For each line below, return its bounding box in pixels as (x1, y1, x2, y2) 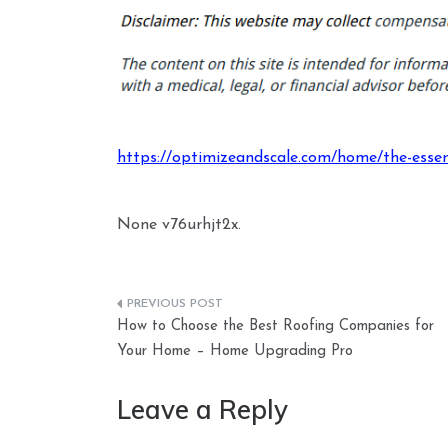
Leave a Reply (117, 392, 288, 426)
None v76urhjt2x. (117, 216, 241, 233)
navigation (116, 334, 247, 368)
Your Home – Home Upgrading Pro (117, 343, 353, 359)
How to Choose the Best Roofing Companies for (117, 318, 434, 334)
